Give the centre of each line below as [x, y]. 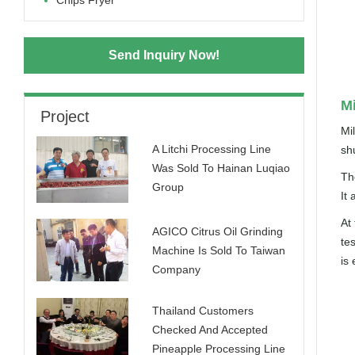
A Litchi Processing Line [212, 149]
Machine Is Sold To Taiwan [219, 251]
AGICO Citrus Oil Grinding [218, 232]
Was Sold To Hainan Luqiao [221, 168]
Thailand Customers [203, 311]
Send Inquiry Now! [164, 55]
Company [177, 270]
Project [65, 116]
